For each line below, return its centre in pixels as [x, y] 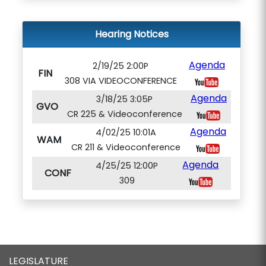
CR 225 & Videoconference [124, 114]
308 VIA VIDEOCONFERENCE [121, 81]
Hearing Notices [132, 34]
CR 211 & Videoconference [126, 147]
